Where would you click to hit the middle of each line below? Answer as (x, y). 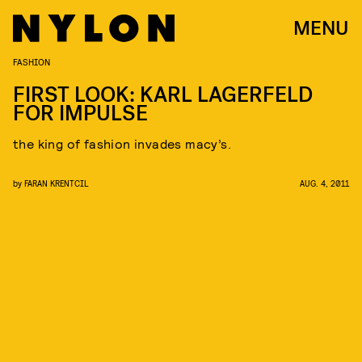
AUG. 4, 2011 (324, 183)
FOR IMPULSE (80, 114)
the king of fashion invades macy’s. (122, 143)
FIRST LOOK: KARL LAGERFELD (163, 95)
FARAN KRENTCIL (56, 183)
